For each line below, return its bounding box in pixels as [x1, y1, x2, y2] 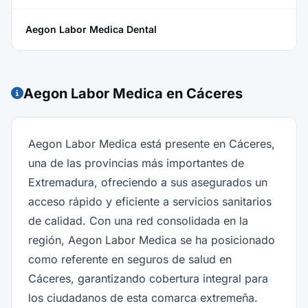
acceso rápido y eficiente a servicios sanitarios [28, 195, 272, 208]
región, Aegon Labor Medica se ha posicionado [28, 233, 275, 247]
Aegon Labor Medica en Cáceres [23, 85, 243, 102]
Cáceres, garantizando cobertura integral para [28, 272, 268, 285]
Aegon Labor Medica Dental [25, 23, 157, 35]
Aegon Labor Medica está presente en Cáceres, [28, 137, 275, 151]
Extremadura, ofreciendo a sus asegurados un [28, 175, 267, 189]
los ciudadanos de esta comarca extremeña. [28, 291, 258, 305]
